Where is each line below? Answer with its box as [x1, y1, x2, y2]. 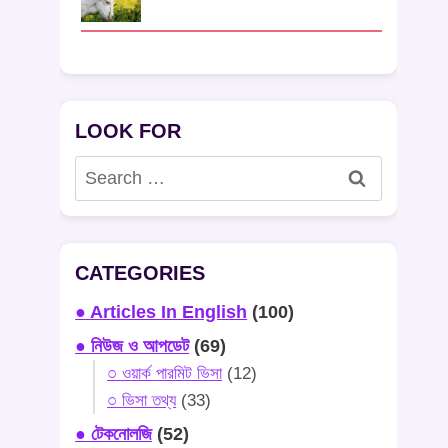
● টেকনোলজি [75, 423, 153, 444]
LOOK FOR [75, 120, 182, 143]
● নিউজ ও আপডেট [75, 335, 190, 356]
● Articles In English [75, 301, 248, 322]
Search [74, 159, 132, 180]
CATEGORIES [75, 261, 206, 284]
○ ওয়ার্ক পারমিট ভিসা [107, 363, 223, 383]
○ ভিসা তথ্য [107, 390, 177, 410]
